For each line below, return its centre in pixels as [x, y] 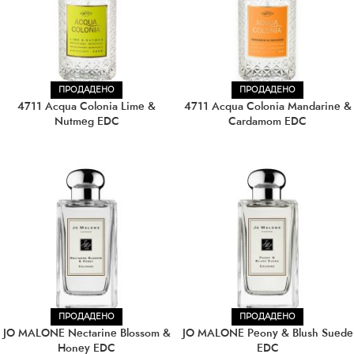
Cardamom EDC [267, 121]
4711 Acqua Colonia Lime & [87, 106]
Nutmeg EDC [87, 121]
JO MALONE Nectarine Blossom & [87, 333]
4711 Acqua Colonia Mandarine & [267, 106]
